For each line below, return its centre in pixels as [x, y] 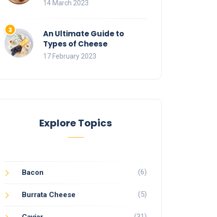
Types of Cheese [75, 44]
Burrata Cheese [49, 195]
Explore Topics [76, 123]
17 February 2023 [70, 56]
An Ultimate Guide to [84, 34]
